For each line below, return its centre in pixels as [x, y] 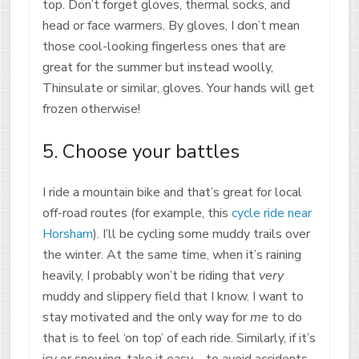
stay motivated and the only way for [146, 317]
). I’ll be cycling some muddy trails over [201, 234]
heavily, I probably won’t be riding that [150, 275]
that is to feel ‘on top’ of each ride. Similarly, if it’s [179, 338]
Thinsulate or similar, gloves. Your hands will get [178, 88]
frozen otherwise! [91, 109]
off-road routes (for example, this [137, 213]
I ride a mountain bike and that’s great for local [172, 192]
